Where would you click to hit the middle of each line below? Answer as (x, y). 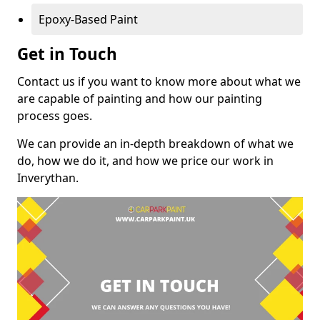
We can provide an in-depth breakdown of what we (155, 143)
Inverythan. (48, 177)
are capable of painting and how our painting (140, 98)
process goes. (55, 115)
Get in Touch (67, 54)
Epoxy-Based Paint (88, 19)
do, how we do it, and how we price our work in (145, 160)
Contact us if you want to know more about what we (159, 81)
